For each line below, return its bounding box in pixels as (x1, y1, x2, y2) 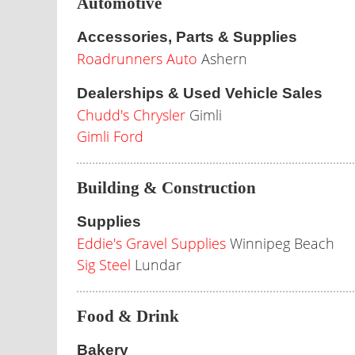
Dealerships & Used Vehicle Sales (77, 85, 323, 101)
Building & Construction (77, 178, 256, 197)
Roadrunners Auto (77, 49, 197, 68)
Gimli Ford (77, 127, 143, 146)
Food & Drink (77, 307, 179, 326)
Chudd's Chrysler (77, 105, 185, 124)
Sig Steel (77, 255, 131, 274)
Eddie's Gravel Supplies (77, 234, 226, 253)
